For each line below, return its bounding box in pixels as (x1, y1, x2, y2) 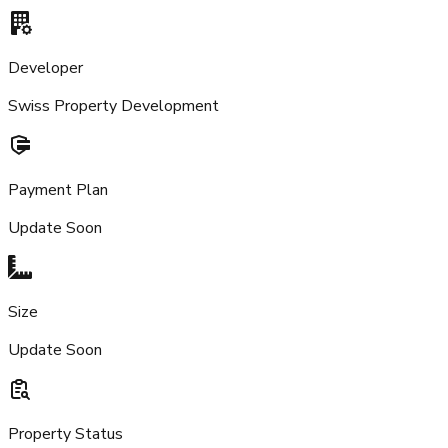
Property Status (8, 422, 123, 445)
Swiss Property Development (8, 94, 219, 117)
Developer (8, 56, 83, 79)
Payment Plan (8, 178, 108, 201)
